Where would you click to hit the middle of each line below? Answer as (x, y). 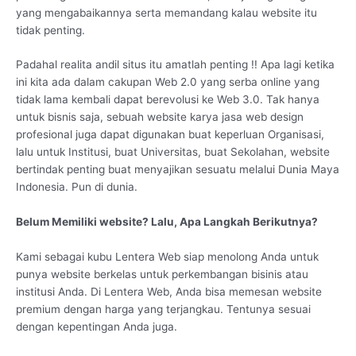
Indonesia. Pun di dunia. (77, 187)
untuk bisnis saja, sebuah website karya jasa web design (160, 117)
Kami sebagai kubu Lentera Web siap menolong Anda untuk (167, 257)
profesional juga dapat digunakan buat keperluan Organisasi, (170, 135)
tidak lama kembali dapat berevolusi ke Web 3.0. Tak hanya (168, 100)
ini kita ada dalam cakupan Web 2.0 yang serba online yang (168, 82)
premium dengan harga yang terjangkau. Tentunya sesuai (163, 310)
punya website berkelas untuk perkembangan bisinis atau (162, 275)
